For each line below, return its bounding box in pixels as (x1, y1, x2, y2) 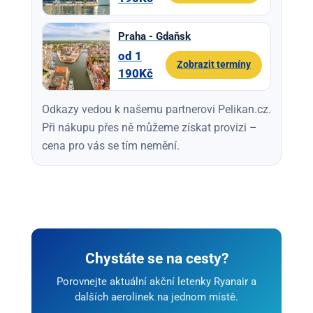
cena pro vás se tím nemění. (42, 138, 180, 152)
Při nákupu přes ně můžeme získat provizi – (42, 120, 257, 134)
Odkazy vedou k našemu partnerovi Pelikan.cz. (42, 102, 271, 116)
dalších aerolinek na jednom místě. (75, 290, 238, 303)
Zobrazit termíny (177, 59, 251, 71)
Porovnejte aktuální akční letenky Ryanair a (57, 275, 256, 288)
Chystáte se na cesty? (85, 249, 228, 267)
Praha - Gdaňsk (118, 30, 191, 43)
